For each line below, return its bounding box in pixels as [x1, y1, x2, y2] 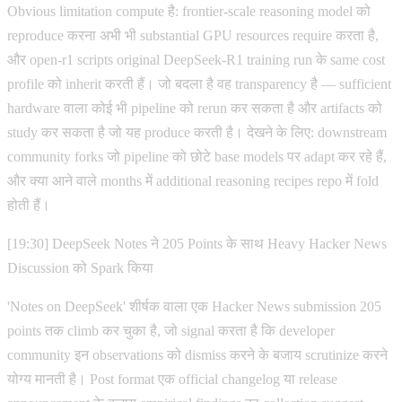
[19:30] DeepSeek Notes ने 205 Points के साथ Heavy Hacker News [7, 235, 387, 251]
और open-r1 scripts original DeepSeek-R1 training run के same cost [7, 51, 385, 67]
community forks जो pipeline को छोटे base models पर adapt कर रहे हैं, [7, 148, 387, 164]
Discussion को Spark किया [7, 259, 153, 275]
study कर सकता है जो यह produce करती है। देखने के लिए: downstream [7, 124, 387, 140]
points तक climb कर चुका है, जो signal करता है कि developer [7, 322, 335, 338]
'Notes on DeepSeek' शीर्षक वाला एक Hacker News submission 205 [7, 298, 381, 314]
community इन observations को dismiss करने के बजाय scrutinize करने [7, 346, 388, 363]
